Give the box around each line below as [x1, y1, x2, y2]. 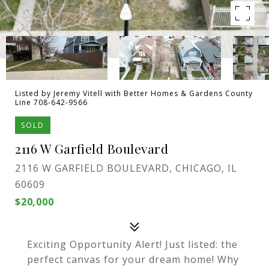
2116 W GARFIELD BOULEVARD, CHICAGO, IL [15, 162, 237, 175]
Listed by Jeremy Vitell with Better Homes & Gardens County [15, 88, 253, 98]
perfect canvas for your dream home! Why [27, 253, 239, 266]
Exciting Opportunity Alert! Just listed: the [27, 238, 238, 251]
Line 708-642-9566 [15, 97, 88, 107]
